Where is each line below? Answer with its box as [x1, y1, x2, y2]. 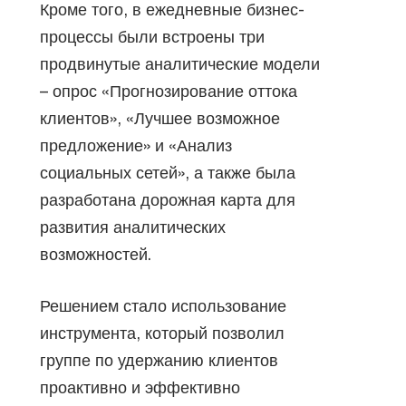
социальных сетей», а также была [40, 162, 295, 182]
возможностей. [40, 244, 151, 264]
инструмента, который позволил [40, 323, 285, 343]
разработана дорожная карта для [40, 189, 295, 209]
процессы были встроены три [40, 26, 265, 46]
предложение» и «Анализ [40, 135, 232, 155]
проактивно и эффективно [40, 377, 240, 397]
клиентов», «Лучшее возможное [40, 108, 280, 128]
